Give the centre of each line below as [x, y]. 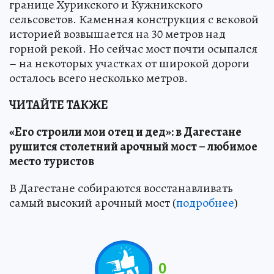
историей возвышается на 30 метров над [117, 34]
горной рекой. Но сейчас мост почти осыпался [133, 48]
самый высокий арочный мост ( [93, 202]
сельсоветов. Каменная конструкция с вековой [134, 19]
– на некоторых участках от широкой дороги [129, 63]
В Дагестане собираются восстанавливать [121, 188]
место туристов [52, 161]
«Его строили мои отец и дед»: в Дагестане [125, 131]
